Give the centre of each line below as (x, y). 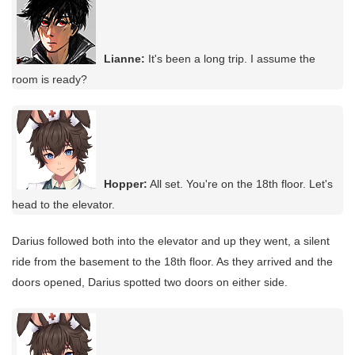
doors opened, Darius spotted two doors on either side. (150, 282)
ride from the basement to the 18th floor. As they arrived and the (172, 262)
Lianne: (124, 59)
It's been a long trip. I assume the (230, 59)
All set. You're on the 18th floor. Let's (240, 184)
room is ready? (50, 80)
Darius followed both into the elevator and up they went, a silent (171, 241)
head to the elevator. (63, 205)
